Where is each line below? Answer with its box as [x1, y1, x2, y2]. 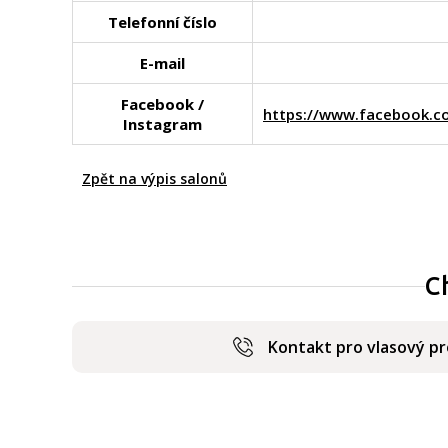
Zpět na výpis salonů [82, 169, 227, 188]
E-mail [140, 53, 185, 73]
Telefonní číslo [108, 12, 217, 32]
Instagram [123, 114, 202, 134]
